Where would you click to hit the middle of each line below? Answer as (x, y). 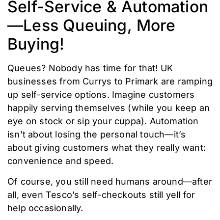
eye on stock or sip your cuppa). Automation (103, 121)
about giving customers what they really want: (107, 148)
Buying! (36, 44)
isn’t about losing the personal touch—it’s (97, 135)
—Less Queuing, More (91, 26)
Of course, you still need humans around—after (110, 181)
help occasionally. (45, 208)
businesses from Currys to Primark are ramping (110, 82)
